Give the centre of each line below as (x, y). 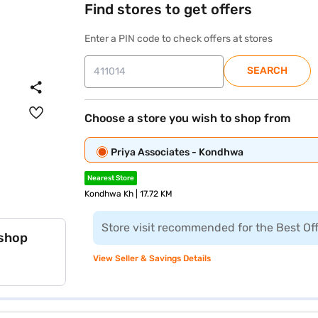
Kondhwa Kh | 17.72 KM (129, 194)
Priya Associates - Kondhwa (177, 152)
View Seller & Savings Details (152, 258)
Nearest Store (111, 178)
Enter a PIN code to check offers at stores (179, 39)
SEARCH (268, 71)
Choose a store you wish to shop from (188, 118)
